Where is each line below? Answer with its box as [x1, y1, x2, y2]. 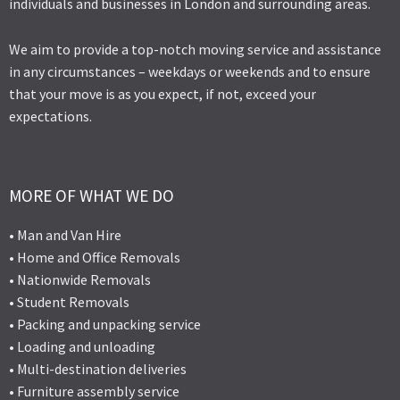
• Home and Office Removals [9, 248, 180, 267]
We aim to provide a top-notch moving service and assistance [9, 39, 381, 58]
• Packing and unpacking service [9, 315, 201, 334]
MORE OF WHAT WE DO [9, 185, 174, 207]
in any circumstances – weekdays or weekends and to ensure [9, 62, 371, 80]
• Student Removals [9, 293, 129, 312]
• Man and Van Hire [9, 226, 121, 245]
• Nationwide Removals [9, 271, 151, 289]
